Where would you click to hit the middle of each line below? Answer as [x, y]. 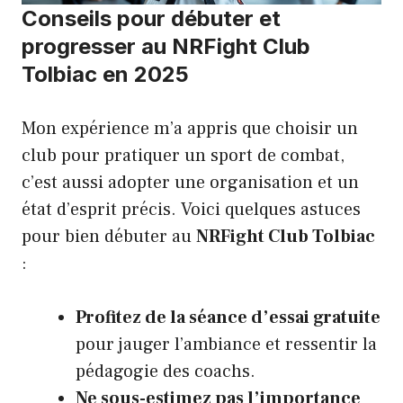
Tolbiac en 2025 [105, 74]
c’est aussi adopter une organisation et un [190, 182]
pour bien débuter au [109, 236]
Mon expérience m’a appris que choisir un [190, 128]
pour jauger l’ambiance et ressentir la [226, 344]
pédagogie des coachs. [166, 371]
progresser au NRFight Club [166, 46]
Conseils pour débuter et [151, 18]
